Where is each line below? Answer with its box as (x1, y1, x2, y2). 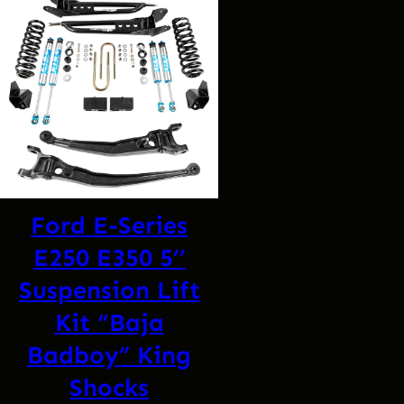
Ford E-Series (31, 210, 188, 241)
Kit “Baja (54, 308, 164, 338)
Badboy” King (27, 340, 192, 371)
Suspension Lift (18, 275, 200, 306)
